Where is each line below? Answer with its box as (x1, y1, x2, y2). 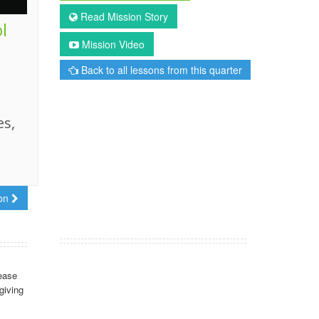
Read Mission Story (77, 9, 168, 23)
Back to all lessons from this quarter (78, 63, 242, 77)
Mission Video (78, 37, 145, 51)
